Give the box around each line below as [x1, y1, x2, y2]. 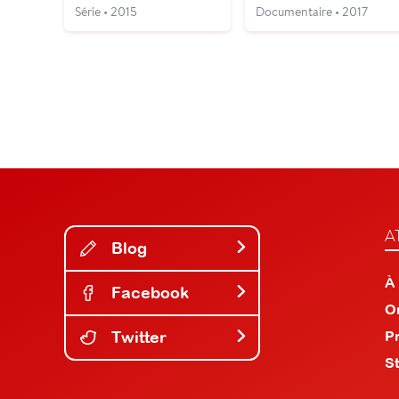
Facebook [107, 282, 189, 302]
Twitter [107, 327, 167, 346]
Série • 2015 [75, 3, 137, 20]
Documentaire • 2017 [255, 3, 368, 20]
